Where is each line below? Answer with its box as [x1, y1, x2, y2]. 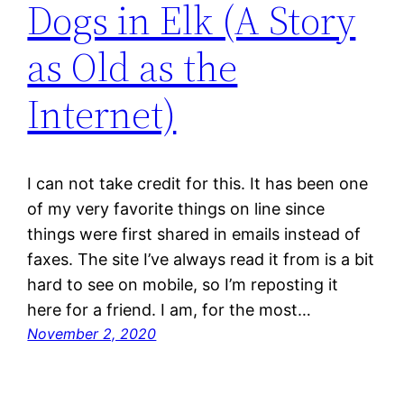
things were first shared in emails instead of [27, 224, 362, 243]
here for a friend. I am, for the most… [27, 299, 312, 319]
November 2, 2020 [27, 324, 157, 343]
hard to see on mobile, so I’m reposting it [27, 274, 339, 294]
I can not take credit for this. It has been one [27, 173, 369, 193]
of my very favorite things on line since [27, 198, 326, 218]
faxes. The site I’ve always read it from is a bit [27, 249, 375, 269]
